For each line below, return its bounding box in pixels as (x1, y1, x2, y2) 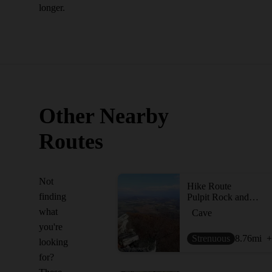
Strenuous (192, 233, 230, 243)
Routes (39, 129, 103, 154)
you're (39, 222, 63, 232)
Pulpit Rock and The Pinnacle (249, 192, 259, 202)
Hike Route (187, 181, 231, 191)
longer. (39, 2, 65, 13)
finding (39, 191, 66, 202)
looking (39, 237, 68, 247)
